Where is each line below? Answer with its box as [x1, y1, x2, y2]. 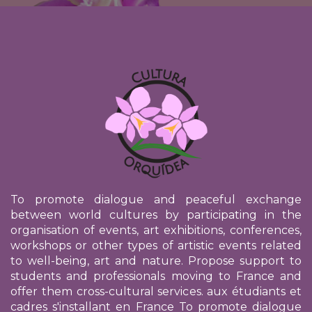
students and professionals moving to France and [10, 270, 302, 283]
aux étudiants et [207, 285, 302, 299]
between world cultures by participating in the [10, 208, 302, 222]
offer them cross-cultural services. [10, 285, 208, 299]
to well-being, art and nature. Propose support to [10, 254, 302, 268]
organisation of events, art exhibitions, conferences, [10, 224, 302, 237]
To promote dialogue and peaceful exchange [10, 193, 302, 207]
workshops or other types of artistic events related [10, 239, 302, 253]
